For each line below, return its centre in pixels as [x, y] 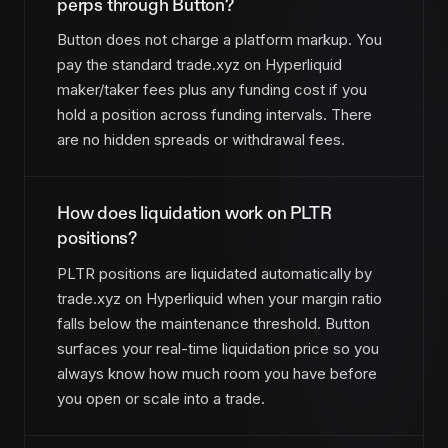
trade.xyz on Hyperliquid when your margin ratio [219, 298]
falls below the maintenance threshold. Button [213, 323]
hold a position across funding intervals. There [214, 115]
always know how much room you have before [217, 373]
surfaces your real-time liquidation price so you [218, 348]
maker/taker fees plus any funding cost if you [212, 90]
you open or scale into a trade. [161, 398]
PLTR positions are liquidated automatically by [214, 273]
